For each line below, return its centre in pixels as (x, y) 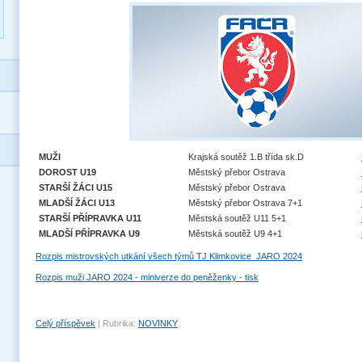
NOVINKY (158, 323)
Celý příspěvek (65, 323)
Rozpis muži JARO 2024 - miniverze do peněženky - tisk (147, 277)
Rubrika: (119, 323)
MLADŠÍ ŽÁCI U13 (77, 203)
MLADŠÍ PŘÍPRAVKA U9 (89, 234)
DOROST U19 (67, 172)
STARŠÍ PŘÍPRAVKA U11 (90, 218)
